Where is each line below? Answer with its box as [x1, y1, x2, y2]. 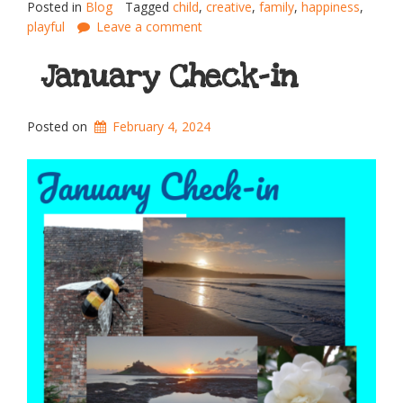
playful [27, 18, 65, 36]
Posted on [27, 118, 91, 136]
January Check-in [40, 57, 298, 98]
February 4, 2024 [112, 118, 211, 136]
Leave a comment [96, 18, 202, 36]
